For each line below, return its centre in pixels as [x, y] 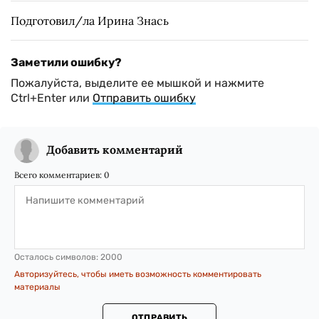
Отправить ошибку [144, 98]
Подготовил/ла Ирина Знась [90, 20]
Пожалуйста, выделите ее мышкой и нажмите [137, 83]
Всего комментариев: [59, 174]
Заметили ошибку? [66, 62]
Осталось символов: [57, 257]
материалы [37, 287]
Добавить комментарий [115, 149]
